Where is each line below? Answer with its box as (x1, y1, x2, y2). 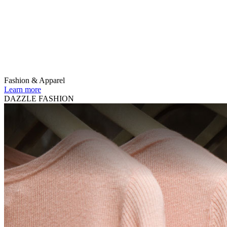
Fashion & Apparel (4, 75, 65, 85)
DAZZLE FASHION (4, 94, 74, 103)
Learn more (4, 85, 41, 94)
